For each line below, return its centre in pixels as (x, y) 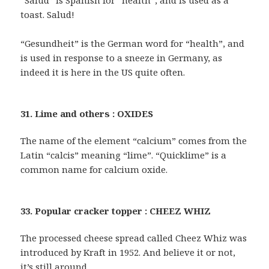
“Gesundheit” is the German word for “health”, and (133, 44)
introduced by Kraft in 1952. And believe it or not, (128, 252)
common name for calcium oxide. (94, 170)
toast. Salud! (48, 15)
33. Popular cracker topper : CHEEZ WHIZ (116, 211)
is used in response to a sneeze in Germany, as (122, 58)
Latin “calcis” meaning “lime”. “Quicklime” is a (124, 155)
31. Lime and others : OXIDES (87, 114)
